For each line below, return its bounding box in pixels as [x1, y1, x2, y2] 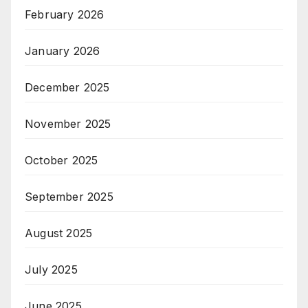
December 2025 [25, 80, 110, 94]
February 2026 [25, 7, 104, 21]
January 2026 [25, 43, 100, 58]
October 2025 [25, 153, 98, 167]
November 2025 [25, 116, 111, 131]
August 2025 [25, 225, 93, 240]
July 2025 [25, 262, 78, 276]
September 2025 [25, 189, 113, 203]
